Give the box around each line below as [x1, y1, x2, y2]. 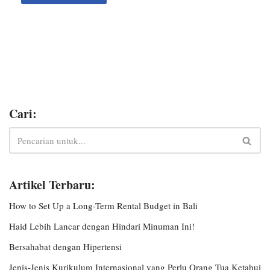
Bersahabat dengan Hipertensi [9, 240, 122, 253]
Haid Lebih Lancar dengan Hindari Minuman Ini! [9, 220, 195, 232]
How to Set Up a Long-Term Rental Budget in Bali [9, 199, 198, 212]
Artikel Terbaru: [9, 176, 95, 193]
